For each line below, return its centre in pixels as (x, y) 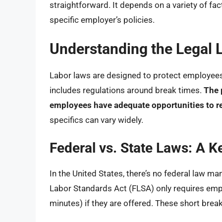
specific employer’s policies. (102, 20)
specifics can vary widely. (96, 120)
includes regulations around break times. (127, 90)
